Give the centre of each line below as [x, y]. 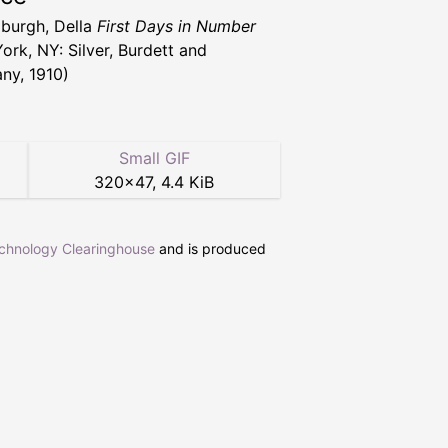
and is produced [210, 249]
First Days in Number [176, 26]
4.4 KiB [187, 182]
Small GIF [154, 158]
